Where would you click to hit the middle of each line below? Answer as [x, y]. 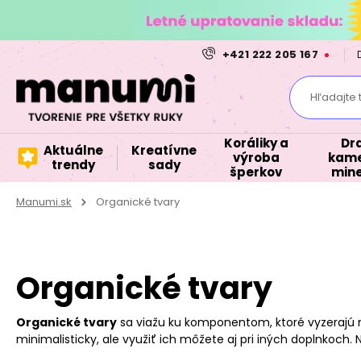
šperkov [256, 172]
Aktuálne [73, 150]
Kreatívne [164, 150]
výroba [256, 158]
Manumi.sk [44, 202]
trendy [73, 165]
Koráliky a [256, 143]
